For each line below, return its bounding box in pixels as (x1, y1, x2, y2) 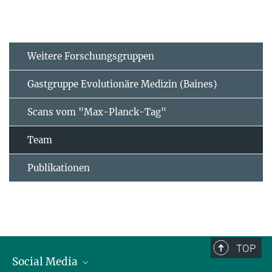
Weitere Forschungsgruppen (27, 50, 154, 63)
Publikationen (27, 162, 90, 174)
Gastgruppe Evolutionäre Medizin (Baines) (27, 78, 217, 90)
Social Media (12, 255, 80, 269)
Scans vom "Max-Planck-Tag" (27, 106, 166, 118)
